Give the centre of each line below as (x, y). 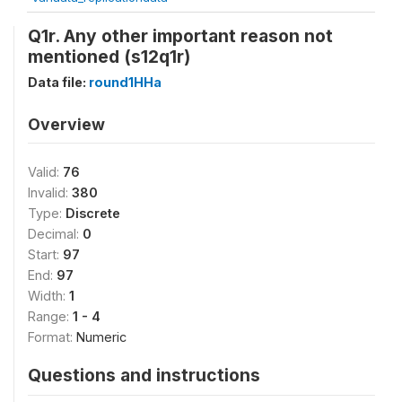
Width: (48, 296)
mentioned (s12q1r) (109, 57)
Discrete (93, 213)
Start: (45, 254)
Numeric (101, 337)
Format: (52, 337)
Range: (50, 316)
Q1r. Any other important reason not (180, 36)
